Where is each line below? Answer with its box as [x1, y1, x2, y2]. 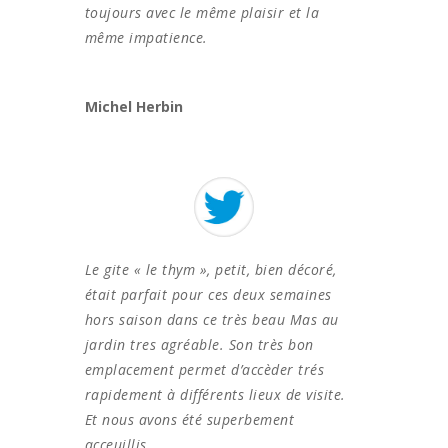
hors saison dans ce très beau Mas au [84, 309, 339, 329]
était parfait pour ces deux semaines [84, 284, 332, 304]
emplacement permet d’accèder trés [84, 359, 325, 379]
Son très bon [228, 334, 314, 354]
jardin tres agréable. [84, 334, 229, 354]
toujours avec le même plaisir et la [84, 2, 320, 22]
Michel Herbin [84, 96, 183, 116]
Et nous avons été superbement [84, 409, 295, 429]
